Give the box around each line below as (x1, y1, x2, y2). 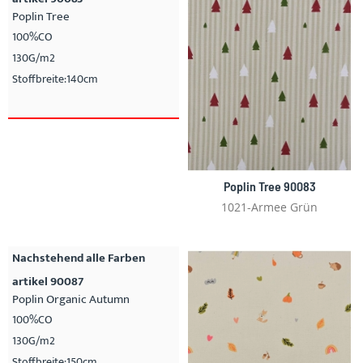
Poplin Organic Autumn (12, 288, 130, 310)
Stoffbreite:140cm (12, 69, 98, 88)
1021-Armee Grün (221, 199, 318, 215)
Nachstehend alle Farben (12, 247, 145, 268)
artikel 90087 (12, 271, 83, 292)
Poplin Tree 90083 (223, 177, 316, 194)
